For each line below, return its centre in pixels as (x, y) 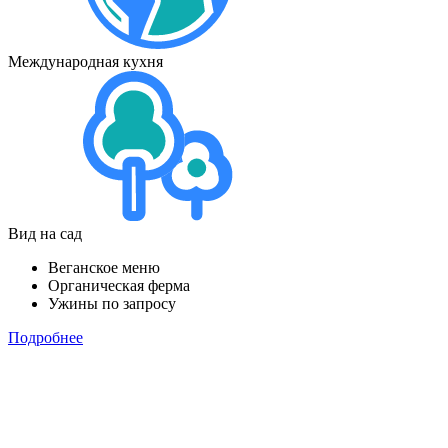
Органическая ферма (119, 285)
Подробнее (45, 337)
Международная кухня (85, 61)
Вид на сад (45, 233)
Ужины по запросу (112, 303)
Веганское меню (104, 267)
